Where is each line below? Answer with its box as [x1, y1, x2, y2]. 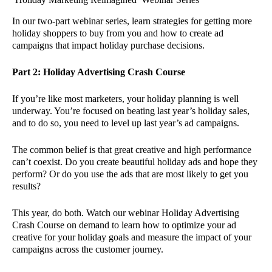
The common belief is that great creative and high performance [12, 144, 251, 155]
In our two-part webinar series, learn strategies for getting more [12, 16, 252, 26]
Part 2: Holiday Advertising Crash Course [12, 67, 185, 77]
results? [12, 181, 41, 191]
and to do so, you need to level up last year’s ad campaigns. [12, 118, 239, 128]
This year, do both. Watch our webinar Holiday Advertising [12, 208, 239, 218]
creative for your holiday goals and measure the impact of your [12, 232, 251, 242]
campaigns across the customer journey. [12, 244, 163, 254]
